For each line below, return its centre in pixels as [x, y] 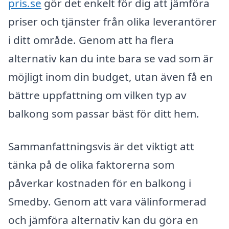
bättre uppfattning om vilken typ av [97, 95]
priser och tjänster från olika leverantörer [112, 22]
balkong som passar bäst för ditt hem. [104, 114]
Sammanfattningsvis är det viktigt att [101, 146]
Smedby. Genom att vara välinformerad [107, 201]
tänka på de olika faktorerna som [91, 164]
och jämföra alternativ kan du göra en [103, 220]
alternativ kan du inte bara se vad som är [111, 59]
